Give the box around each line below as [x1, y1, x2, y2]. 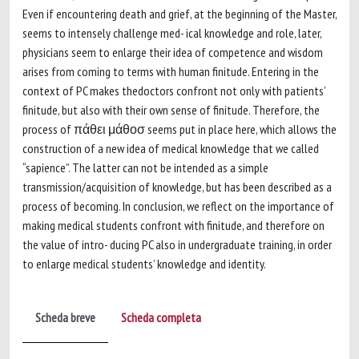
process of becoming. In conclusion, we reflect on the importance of [22, 198, 334, 214]
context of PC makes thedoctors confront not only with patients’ [22, 83, 325, 99]
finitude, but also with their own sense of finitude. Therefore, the [22, 102, 320, 118]
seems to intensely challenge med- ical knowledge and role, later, [22, 25, 321, 41]
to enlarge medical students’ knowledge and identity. [22, 256, 266, 272]
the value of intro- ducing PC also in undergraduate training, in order [22, 236, 332, 252]
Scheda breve [35, 309, 95, 325]
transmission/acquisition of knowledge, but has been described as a [22, 179, 332, 195]
